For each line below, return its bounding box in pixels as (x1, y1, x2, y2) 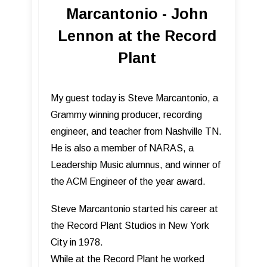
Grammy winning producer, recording (51, 110, 202, 120)
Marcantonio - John (66, 5, 208, 23)
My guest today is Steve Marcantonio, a (51, 93, 218, 104)
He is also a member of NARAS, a (51, 143, 194, 154)
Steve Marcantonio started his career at (51, 204, 218, 215)
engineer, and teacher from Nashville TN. (51, 126, 222, 137)
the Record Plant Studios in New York (51, 221, 209, 231)
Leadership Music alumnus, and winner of (51, 160, 221, 170)
